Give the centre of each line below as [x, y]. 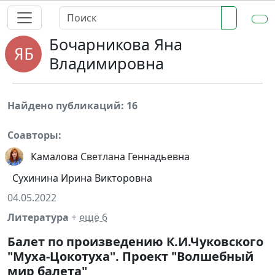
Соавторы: [34, 135]
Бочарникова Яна [116, 44]
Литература [39, 217]
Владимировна [107, 63]
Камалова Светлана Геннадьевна [110, 157]
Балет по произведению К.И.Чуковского [135, 242]
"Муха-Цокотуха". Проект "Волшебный [130, 256]
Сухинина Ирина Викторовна [82, 178]
